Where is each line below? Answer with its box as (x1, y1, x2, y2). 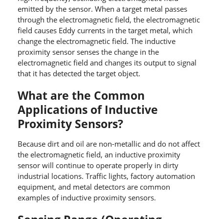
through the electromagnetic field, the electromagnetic (17, 15, 200, 25)
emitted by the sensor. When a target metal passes (17, 4, 187, 14)
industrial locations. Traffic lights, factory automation (17, 171, 195, 181)
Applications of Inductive (17, 102, 158, 118)
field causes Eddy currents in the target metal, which (17, 25, 193, 36)
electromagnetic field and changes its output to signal (17, 58, 197, 68)
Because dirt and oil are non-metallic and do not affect (17, 139, 200, 149)
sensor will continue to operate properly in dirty (17, 160, 178, 171)
